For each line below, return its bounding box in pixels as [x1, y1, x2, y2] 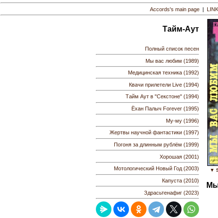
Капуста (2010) [162, 178, 199, 184]
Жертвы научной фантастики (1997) [109, 129, 199, 136]
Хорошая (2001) [160, 153, 199, 160]
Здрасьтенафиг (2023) [144, 189, 199, 196]
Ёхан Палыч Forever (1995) [131, 106, 199, 112]
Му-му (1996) [166, 117, 199, 124]
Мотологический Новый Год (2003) [114, 165, 199, 172]
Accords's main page [150, 6, 200, 12]
